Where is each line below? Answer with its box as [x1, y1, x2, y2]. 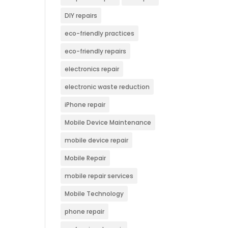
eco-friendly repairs [65, 47, 127, 55]
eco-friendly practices [65, 29, 135, 38]
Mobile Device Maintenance [65, 118, 152, 127]
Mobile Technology [65, 189, 124, 198]
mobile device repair [65, 136, 129, 145]
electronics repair [65, 65, 120, 73]
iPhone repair [65, 100, 106, 109]
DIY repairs [65, 11, 98, 20]
